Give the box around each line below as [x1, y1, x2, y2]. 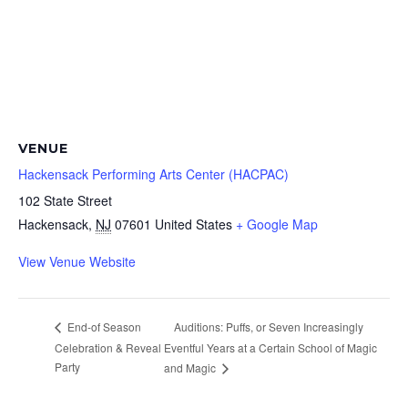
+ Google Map [236, 214, 318, 233]
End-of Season [65, 319, 141, 335]
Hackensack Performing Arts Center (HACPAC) [18, 164, 289, 183]
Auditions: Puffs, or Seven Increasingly [174, 318, 364, 334]
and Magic [164, 359, 219, 375]
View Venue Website [18, 251, 136, 270]
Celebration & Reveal [55, 339, 161, 355]
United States [155, 214, 232, 233]
